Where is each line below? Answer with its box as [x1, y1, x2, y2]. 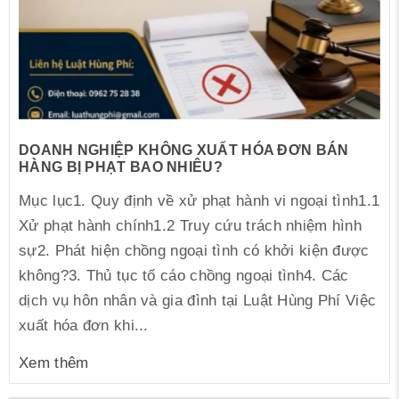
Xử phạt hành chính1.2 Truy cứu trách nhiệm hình [19, 217, 362, 235]
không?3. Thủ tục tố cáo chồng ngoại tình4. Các [19, 267, 349, 285]
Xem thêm [19, 354, 89, 372]
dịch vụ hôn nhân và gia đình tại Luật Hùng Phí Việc [19, 292, 377, 310]
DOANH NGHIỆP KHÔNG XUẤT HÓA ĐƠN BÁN [19, 142, 349, 159]
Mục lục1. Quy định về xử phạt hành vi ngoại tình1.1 [19, 192, 380, 210]
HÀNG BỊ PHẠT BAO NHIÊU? [19, 159, 223, 175]
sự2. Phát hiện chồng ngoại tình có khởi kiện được [19, 242, 370, 260]
